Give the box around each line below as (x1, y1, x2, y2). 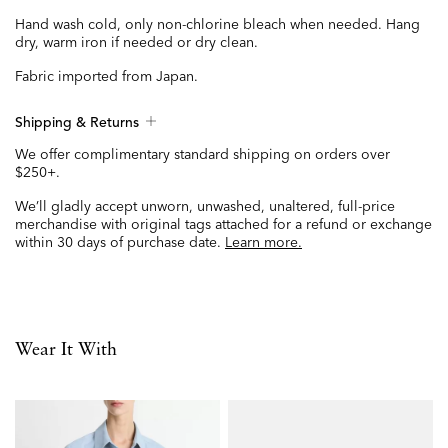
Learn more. (225, 233, 302, 252)
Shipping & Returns (15, 116, 139, 131)
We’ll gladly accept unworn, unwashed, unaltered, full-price (15, 197, 395, 216)
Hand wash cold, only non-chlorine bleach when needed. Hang (15, 15, 420, 34)
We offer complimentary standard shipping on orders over (15, 145, 390, 164)
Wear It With (15, 341, 117, 360)
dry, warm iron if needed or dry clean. (15, 33, 258, 52)
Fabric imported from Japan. (15, 67, 198, 86)
